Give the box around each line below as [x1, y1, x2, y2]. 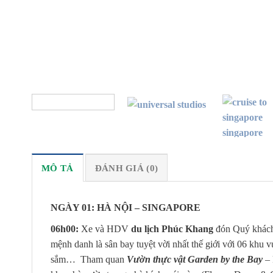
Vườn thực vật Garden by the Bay [127, 253, 263, 264]
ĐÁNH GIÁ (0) [94, 163, 158, 173]
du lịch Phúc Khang [131, 223, 213, 234]
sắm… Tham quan [51, 253, 127, 264]
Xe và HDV [79, 223, 131, 234]
